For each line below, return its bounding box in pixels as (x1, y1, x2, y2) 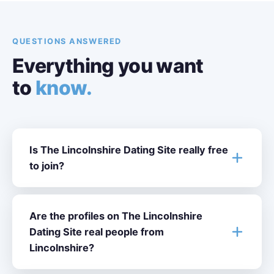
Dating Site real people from (29, 226, 164, 238)
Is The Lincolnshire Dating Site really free (29, 144, 228, 156)
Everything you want (12, 54, 204, 78)
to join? (29, 160, 64, 172)
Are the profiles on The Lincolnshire (29, 210, 202, 222)
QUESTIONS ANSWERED (12, 37, 122, 46)
